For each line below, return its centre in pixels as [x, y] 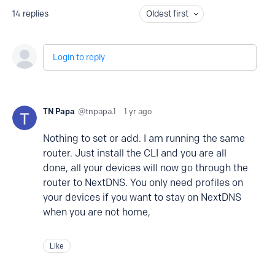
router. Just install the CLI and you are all [135, 153]
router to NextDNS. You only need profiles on [143, 183]
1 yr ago [138, 111]
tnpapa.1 [101, 111]
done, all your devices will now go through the [145, 168]
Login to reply [79, 57]
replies [36, 14]
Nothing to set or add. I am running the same [144, 138]
